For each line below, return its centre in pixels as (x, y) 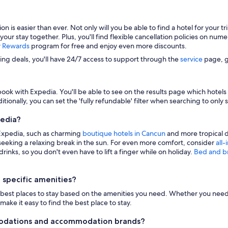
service (191, 59)
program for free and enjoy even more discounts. (108, 46)
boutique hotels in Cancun (124, 133)
